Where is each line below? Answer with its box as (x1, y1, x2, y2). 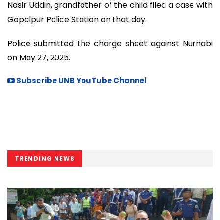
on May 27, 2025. (7, 52, 70, 63)
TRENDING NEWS (15, 154, 75, 163)
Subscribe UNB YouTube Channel (15, 75, 147, 86)
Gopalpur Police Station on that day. (7, 13, 147, 25)
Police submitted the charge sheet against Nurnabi (7, 37, 213, 49)
